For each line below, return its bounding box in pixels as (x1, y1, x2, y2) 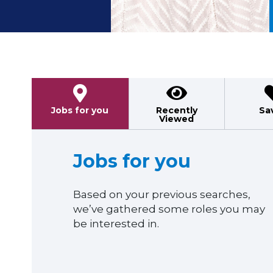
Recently (155, 105, 197, 116)
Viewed (159, 113, 194, 124)
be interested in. (73, 218, 159, 230)
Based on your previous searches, (73, 188, 250, 200)
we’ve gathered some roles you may (73, 203, 265, 215)
